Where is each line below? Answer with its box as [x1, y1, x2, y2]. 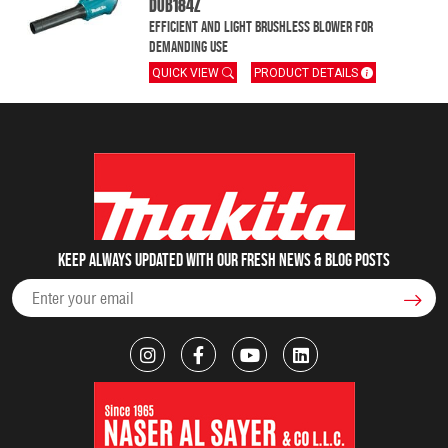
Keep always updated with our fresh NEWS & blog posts [58, 249, 390, 270]
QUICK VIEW [152, 66, 223, 81]
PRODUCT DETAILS [254, 66, 362, 81]
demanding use [149, 37, 229, 57]
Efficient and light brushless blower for [149, 17, 374, 37]
